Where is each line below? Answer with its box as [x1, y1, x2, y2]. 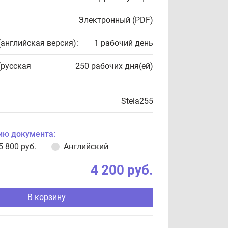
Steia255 [121, 96, 153, 106]
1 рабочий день [94, 38, 153, 48]
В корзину [27, 192, 66, 202]
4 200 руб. [91, 162, 153, 178]
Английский [64, 141, 108, 151]
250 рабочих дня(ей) [75, 61, 153, 71]
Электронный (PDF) [78, 15, 153, 25]
